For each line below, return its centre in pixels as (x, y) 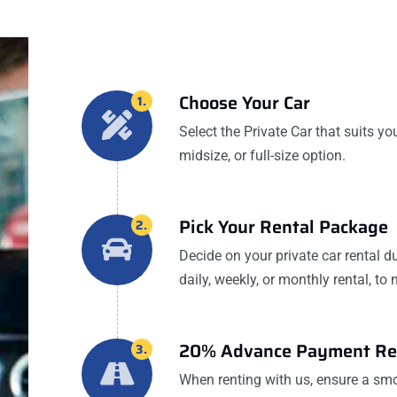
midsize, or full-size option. (262, 155)
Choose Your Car (245, 102)
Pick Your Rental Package (284, 226)
